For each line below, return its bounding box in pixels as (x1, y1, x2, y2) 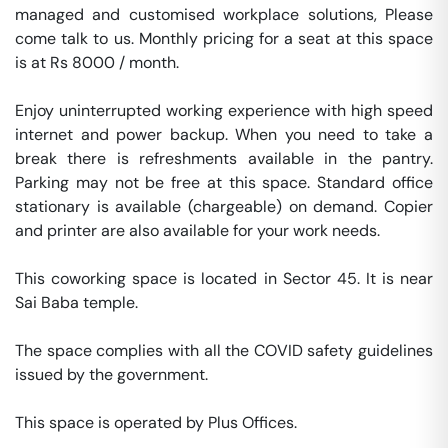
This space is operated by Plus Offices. (15, 412, 301, 433)
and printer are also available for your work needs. (15, 220, 384, 241)
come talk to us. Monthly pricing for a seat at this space (15, 28, 433, 49)
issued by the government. (15, 364, 212, 385)
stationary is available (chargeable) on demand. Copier (15, 196, 433, 217)
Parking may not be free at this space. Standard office (15, 172, 433, 193)
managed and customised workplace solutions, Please (15, 4, 433, 25)
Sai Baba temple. (15, 292, 142, 313)
